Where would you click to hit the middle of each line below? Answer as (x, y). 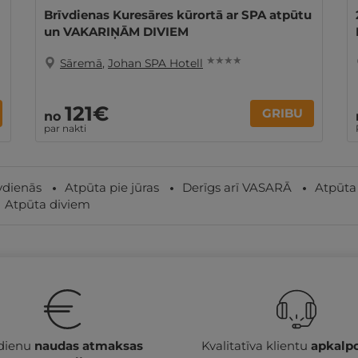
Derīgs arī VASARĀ (237, 187)
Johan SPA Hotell (155, 63)
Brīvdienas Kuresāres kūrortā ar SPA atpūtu (178, 15)
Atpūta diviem (48, 204)
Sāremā (81, 63)
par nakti (65, 128)
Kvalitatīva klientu (257, 346)
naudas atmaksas (88, 346)
